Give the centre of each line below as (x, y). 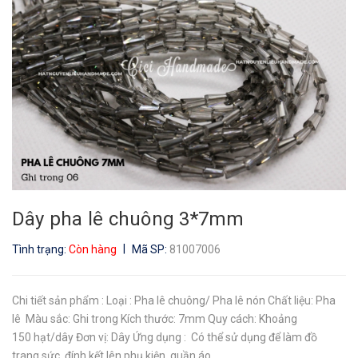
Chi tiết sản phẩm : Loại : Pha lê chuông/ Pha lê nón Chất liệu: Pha (174, 300)
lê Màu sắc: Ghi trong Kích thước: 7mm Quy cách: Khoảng (155, 318)
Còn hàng (94, 249)
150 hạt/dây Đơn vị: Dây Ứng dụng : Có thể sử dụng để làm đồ (165, 337)
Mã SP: (149, 249)
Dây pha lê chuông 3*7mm (128, 219)
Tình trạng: (40, 249)
